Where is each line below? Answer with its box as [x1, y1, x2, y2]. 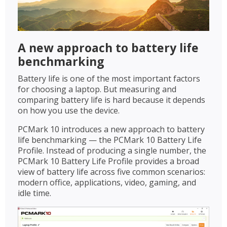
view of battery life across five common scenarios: [18, 166, 205, 178]
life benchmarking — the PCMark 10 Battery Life [18, 134, 202, 146]
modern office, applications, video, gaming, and [18, 177, 196, 188]
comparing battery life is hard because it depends [18, 94, 205, 106]
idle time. [18, 187, 53, 199]
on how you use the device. [18, 105, 122, 117]
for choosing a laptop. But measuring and [18, 84, 176, 95]
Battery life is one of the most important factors [18, 73, 200, 85]
